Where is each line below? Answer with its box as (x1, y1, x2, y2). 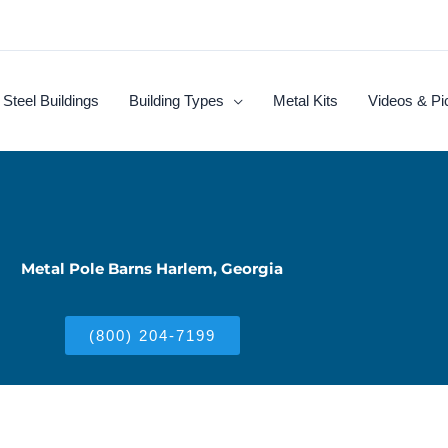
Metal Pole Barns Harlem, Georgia (21, 259, 283, 278)
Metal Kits (273, 92, 338, 109)
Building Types (129, 92, 224, 109)
